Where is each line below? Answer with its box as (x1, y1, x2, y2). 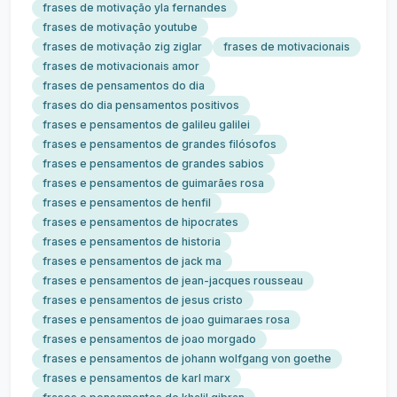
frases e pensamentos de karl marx (43, 371, 230, 385)
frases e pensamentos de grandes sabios (43, 157, 264, 170)
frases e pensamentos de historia (43, 235, 221, 248)
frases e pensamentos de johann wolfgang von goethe (43, 352, 331, 365)
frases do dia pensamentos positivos (43, 98, 239, 112)
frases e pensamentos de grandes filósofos (43, 137, 276, 151)
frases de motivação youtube (43, 20, 198, 34)
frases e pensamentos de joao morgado (43, 332, 256, 346)
